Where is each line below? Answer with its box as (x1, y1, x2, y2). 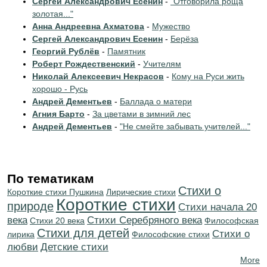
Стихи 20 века (30, 216, 85, 225)
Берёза (170, 34, 198, 44)
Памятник (107, 46, 145, 56)
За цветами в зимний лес (92, 109, 191, 119)
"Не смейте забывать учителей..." (120, 122, 250, 131)
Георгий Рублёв (32, 46, 100, 56)
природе (7, 200, 54, 213)
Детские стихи (41, 241, 108, 253)
